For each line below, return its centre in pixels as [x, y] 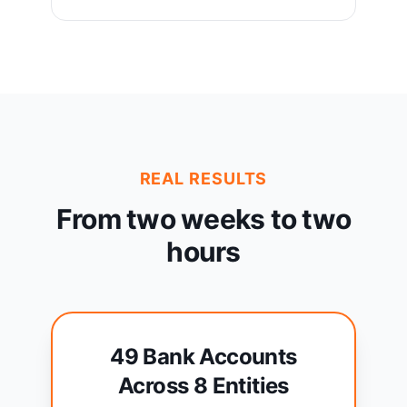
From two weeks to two [203, 219]
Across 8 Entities [203, 386]
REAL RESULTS [203, 179]
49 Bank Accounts [203, 357]
